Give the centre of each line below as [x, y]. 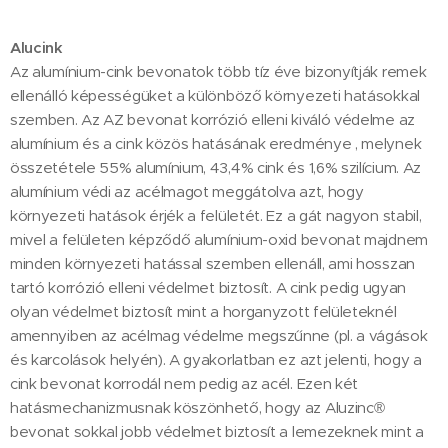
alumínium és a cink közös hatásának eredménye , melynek [216, 143]
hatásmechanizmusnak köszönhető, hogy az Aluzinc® [197, 407]
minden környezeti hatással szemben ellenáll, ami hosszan [212, 263]
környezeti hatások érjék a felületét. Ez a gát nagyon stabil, [216, 215]
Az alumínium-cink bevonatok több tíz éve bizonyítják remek [218, 71]
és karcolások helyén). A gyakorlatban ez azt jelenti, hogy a [216, 359]
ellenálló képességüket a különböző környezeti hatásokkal [215, 95]
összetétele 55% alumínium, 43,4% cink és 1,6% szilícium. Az [216, 167]
